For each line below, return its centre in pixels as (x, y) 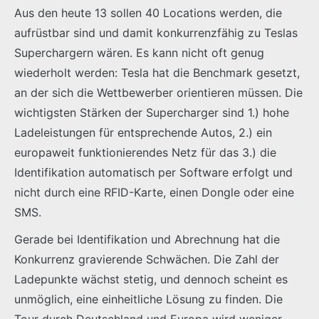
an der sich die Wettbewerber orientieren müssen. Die (158, 92)
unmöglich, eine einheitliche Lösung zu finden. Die (148, 299)
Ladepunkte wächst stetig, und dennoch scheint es (151, 279)
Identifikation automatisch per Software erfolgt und (153, 172)
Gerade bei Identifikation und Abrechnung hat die (147, 239)
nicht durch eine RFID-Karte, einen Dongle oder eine (154, 192)
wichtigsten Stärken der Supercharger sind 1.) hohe (152, 112)
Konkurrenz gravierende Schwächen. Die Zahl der (147, 259)
